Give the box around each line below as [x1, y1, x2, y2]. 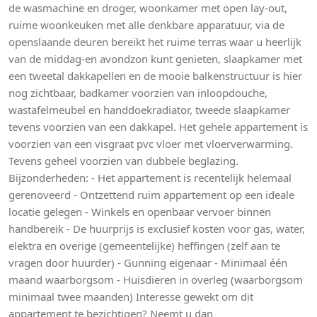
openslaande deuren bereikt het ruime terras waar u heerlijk [8, 34, 301, 49]
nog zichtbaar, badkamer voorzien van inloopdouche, [8, 85, 267, 100]
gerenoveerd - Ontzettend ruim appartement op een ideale [8, 187, 294, 202]
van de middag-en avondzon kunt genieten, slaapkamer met [8, 51, 302, 66]
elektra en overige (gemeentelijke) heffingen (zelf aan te [8, 238, 280, 253]
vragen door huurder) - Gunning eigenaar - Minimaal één [8, 255, 287, 270]
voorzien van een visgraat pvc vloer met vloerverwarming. [8, 136, 293, 151]
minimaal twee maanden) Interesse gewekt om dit [8, 289, 253, 304]
